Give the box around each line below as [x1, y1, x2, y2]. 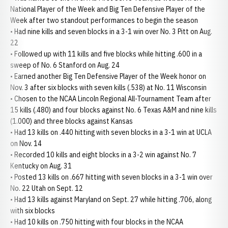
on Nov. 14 [10, 139, 42, 148]
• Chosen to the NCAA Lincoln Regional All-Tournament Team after [10, 94, 211, 103]
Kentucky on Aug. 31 [10, 161, 73, 170]
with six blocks [10, 206, 55, 215]
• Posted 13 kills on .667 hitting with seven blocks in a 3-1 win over [10, 173, 213, 182]
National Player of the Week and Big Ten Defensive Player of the [10, 5, 205, 14]
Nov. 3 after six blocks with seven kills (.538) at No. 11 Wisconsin [10, 83, 207, 92]
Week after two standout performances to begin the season [10, 16, 198, 25]
